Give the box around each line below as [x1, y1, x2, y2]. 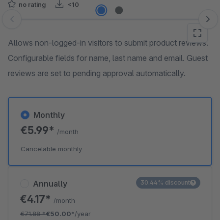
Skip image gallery [7, 19, 72, 29]
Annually [33, 179, 67, 189]
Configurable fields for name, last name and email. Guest [8, 53, 208, 63]
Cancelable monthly [21, 145, 82, 153]
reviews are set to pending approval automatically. [8, 68, 186, 78]
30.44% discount [140, 179, 190, 186]
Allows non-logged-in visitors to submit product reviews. [8, 38, 208, 48]
